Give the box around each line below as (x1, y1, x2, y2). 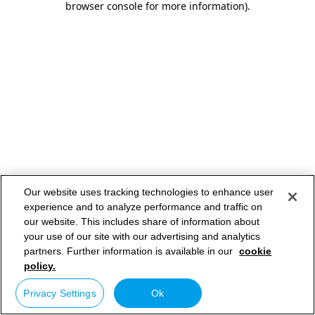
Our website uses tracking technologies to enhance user (24, 186, 274, 198)
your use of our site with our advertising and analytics (24, 230, 261, 242)
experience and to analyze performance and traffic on (24, 200, 263, 212)
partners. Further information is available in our (24, 245, 236, 257)
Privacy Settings (23, 288, 96, 299)
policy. (24, 259, 56, 271)
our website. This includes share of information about (24, 215, 260, 227)
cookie (239, 245, 272, 257)
